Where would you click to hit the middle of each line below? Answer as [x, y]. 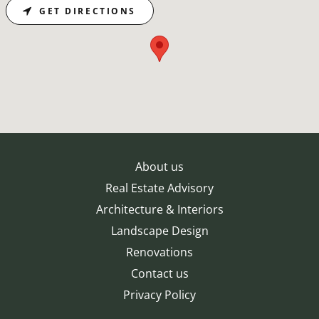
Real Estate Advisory [159, 188]
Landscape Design [159, 231]
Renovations [159, 252]
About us [159, 167]
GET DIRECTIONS [88, 11]
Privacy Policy [159, 295]
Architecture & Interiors [159, 210]
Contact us [159, 274]
